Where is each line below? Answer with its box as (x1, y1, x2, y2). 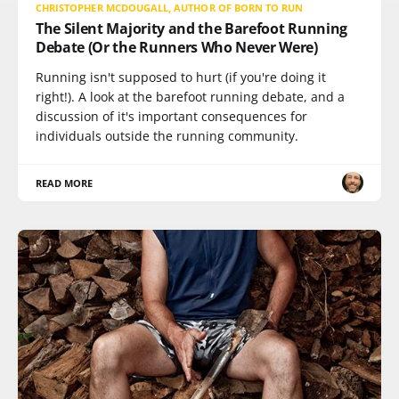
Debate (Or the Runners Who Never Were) (36, 37, 318, 57)
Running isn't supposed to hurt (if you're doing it (36, 68, 326, 85)
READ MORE (36, 175, 94, 190)
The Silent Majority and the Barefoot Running (36, 18, 347, 38)
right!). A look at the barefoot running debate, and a (36, 87, 345, 105)
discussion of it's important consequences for (36, 107, 307, 125)
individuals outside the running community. (36, 126, 298, 144)
